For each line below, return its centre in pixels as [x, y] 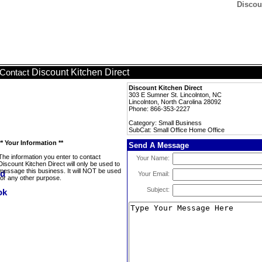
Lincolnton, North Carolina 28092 [175, 102]
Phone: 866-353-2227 [159, 109]
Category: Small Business [165, 123]
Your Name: [153, 158]
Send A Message [159, 145]
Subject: [158, 189]
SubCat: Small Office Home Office [177, 130]
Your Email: [154, 174]
